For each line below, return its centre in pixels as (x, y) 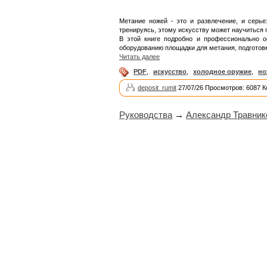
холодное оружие (222, 72)
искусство (170, 72)
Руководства (146, 115)
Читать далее (139, 57)
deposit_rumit (157, 88)
